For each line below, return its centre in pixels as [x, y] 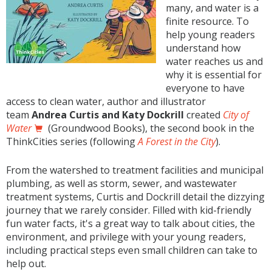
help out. [27, 263]
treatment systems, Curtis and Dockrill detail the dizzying [135, 197]
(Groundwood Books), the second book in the [150, 128]
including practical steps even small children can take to [132, 250]
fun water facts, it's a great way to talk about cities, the [131, 223]
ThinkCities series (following [72, 141]
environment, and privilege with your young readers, [126, 237]
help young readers [210, 35]
